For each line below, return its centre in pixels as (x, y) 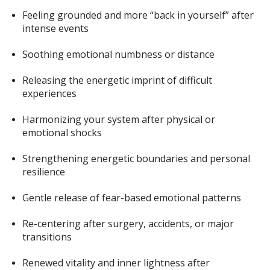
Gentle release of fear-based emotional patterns (132, 197)
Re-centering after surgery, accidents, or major (128, 223)
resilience (44, 171)
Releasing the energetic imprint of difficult (118, 80)
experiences (50, 93)
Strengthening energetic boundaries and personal (137, 158)
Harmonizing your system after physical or (119, 119)
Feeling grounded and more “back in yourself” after (138, 15)
